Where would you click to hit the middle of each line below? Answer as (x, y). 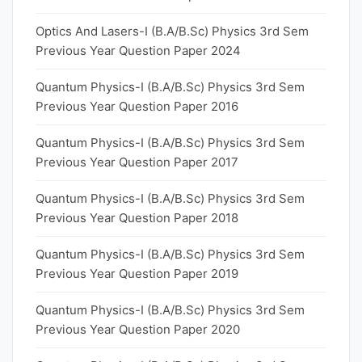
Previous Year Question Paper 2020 (138, 329)
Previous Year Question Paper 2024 (138, 51)
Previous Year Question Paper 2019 (137, 274)
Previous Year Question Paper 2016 (137, 106)
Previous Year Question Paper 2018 (137, 218)
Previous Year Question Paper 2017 (137, 162)
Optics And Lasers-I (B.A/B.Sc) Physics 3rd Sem (172, 31)
